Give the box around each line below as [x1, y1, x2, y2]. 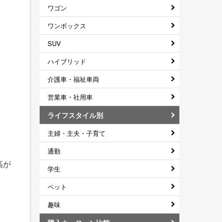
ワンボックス [48, 20, 86, 30]
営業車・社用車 [48, 92, 93, 102]
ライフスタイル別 [48, 110, 103, 120]
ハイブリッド [48, 56, 86, 66]
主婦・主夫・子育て [48, 128, 106, 138]
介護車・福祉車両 [48, 74, 99, 84]
